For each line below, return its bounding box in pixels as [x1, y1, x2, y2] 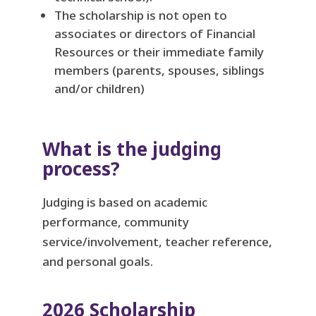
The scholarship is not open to [54, 7, 227, 24]
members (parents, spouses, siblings [54, 62, 265, 79]
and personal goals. [42, 253, 153, 270]
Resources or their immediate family [54, 44, 264, 61]
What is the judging [42, 136, 221, 162]
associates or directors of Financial [54, 25, 255, 42]
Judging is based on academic [42, 194, 207, 211]
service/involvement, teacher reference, [42, 233, 272, 250]
